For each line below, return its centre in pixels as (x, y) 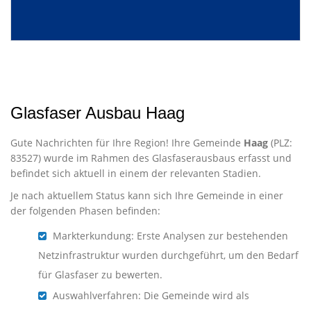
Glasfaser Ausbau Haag (98, 113)
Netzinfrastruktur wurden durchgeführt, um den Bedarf (168, 255)
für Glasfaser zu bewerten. (100, 275)
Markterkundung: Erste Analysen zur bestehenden (169, 236)
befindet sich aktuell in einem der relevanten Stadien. (136, 174)
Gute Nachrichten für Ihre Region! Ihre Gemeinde (127, 143)
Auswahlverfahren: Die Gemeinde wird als (150, 296)
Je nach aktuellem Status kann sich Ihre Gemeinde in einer (147, 196)
